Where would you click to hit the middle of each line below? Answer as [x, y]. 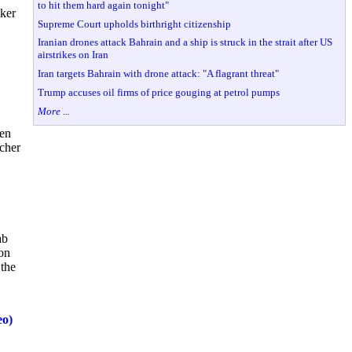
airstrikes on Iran [73, 55]
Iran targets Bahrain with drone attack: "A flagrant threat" [159, 74]
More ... [54, 111]
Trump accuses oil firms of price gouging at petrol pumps [159, 92]
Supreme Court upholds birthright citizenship [135, 24]
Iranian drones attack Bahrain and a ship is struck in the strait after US [185, 42]
